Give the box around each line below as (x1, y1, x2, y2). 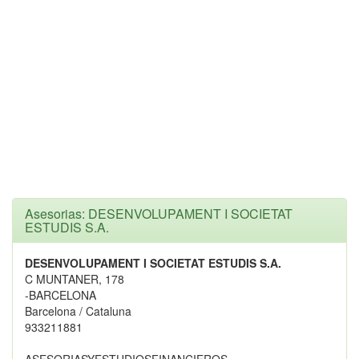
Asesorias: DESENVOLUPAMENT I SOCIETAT (25, 204, 292, 223)
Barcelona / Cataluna (25, 303, 131, 319)
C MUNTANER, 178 (25, 271, 124, 287)
